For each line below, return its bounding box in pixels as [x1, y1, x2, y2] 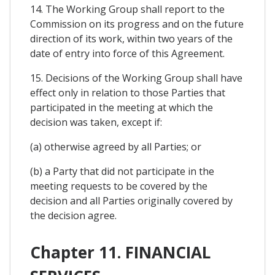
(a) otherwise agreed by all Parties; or [30, 140, 201, 154]
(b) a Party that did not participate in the [30, 165, 214, 179]
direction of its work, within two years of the [30, 32, 233, 46]
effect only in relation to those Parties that [30, 86, 225, 100]
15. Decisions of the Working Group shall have [30, 71, 242, 85]
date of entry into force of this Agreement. [30, 47, 225, 61]
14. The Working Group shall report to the [30, 2, 225, 17]
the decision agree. [30, 209, 117, 223]
